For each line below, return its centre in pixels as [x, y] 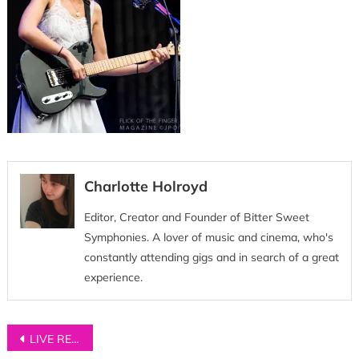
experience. [113, 278]
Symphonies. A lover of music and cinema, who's [208, 238]
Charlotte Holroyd [145, 187]
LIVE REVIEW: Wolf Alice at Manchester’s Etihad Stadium [50, 339]
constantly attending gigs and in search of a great [211, 258]
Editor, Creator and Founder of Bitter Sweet [196, 218]
